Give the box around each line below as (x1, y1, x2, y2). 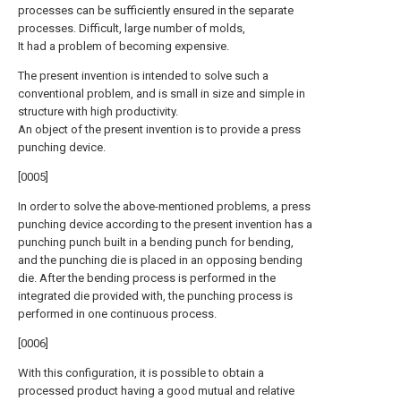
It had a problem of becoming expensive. (18, 39, 229, 53)
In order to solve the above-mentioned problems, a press (18, 200, 311, 213)
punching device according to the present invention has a (18, 218, 312, 231)
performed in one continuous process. (18, 307, 217, 320)
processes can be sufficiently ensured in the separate (18, 4, 294, 17)
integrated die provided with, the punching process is (18, 289, 293, 303)
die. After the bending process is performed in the (18, 271, 276, 285)
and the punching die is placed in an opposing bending (18, 253, 303, 267)
